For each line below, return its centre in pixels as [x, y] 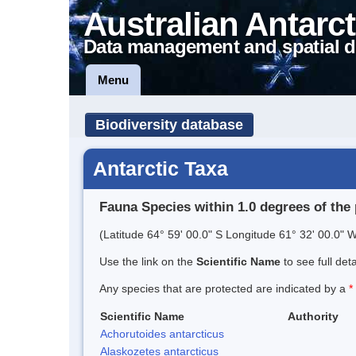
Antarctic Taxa [161, 168]
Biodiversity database [169, 125]
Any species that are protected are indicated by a [224, 288]
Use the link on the [148, 261]
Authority [313, 316]
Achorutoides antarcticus [162, 333]
